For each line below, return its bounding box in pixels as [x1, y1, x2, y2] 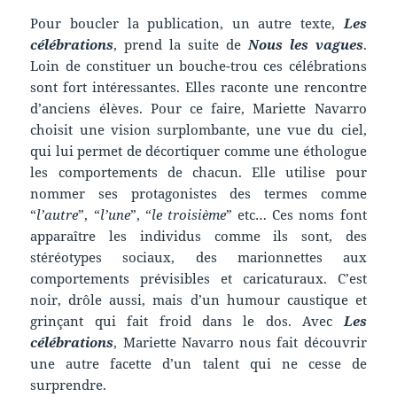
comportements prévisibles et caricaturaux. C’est [30, 269, 367, 287]
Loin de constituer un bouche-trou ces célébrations [30, 56, 367, 74]
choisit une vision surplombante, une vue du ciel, [30, 120, 367, 138]
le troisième [151, 205, 226, 223]
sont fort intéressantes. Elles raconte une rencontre [30, 77, 367, 96]
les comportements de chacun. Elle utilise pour [30, 162, 367, 181]
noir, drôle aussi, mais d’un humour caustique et [30, 290, 367, 308]
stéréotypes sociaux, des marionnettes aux [30, 247, 367, 266]
